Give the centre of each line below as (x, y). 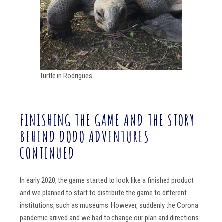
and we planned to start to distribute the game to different (103, 193)
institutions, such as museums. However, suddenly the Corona (109, 205)
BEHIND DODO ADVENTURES (85, 136)
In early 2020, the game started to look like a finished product (107, 181)
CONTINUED (48, 153)
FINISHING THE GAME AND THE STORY (108, 120)
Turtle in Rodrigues (66, 76)
